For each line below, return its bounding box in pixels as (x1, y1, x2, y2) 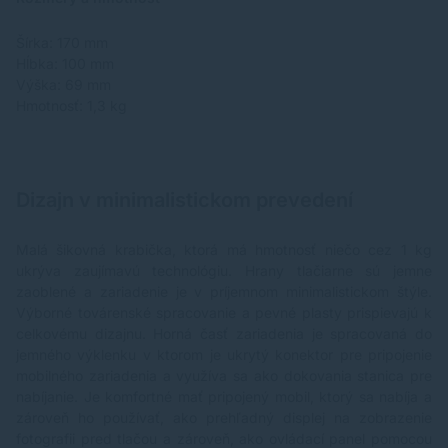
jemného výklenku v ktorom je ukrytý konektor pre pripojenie (16, 346, 432, 364)
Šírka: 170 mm (16, 34, 108, 52)
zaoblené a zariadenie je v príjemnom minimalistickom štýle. (16, 283, 432, 301)
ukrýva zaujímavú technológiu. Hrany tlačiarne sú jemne (16, 262, 432, 280)
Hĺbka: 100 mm (16, 55, 114, 73)
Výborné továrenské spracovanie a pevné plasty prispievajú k (16, 304, 432, 322)
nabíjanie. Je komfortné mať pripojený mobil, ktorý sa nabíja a (16, 388, 432, 406)
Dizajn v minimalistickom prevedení (16, 188, 353, 213)
